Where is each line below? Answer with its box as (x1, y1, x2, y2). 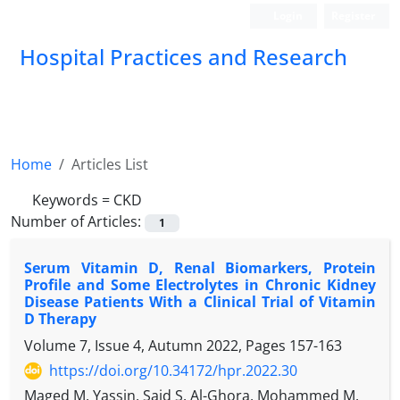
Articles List (71, 154, 148, 174)
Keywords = (32, 190, 113, 210)
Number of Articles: (11, 212, 145, 231)
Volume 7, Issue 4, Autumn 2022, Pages (24, 336, 289, 356)
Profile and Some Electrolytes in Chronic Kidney (24, 275, 376, 296)
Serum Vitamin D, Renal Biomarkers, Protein (24, 258, 376, 279)
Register (331, 8, 375, 23)
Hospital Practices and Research (20, 42, 347, 71)
